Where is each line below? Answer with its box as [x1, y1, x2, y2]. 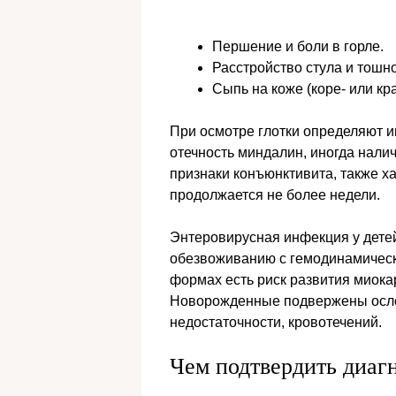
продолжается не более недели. [170, 187, 380, 203]
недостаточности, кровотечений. [170, 315, 382, 331]
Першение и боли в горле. [212, 39, 384, 55]
